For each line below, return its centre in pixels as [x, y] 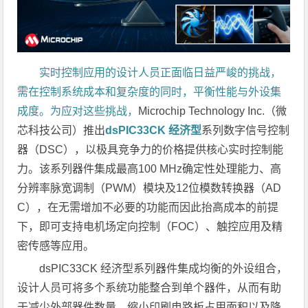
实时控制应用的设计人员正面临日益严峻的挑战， [161, 73]
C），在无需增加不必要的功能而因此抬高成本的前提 [148, 208]
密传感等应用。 [56, 246]
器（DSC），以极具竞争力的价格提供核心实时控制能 [151, 150]
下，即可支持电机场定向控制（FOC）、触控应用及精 [150, 227]
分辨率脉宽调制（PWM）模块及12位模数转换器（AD [150, 188]
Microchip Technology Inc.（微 [213, 111]
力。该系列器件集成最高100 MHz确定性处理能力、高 [150, 169]
